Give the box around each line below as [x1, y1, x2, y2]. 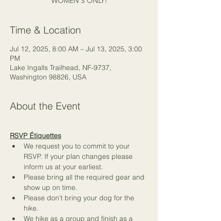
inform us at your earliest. [24, 162, 103, 171]
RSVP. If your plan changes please [24, 152, 135, 161]
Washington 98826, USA [10, 73, 86, 81]
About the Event [10, 100, 80, 112]
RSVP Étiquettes [10, 131, 61, 140]
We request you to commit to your [24, 142, 132, 150]
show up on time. [24, 183, 77, 192]
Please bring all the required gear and [24, 173, 147, 182]
